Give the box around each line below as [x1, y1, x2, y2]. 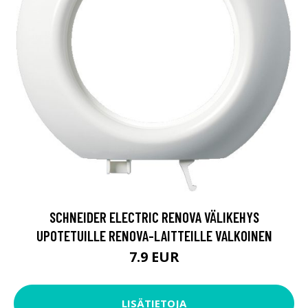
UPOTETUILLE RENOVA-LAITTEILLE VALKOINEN [36, 226, 272, 244]
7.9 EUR [129, 247, 179, 266]
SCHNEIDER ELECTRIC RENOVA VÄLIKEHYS [49, 208, 259, 225]
